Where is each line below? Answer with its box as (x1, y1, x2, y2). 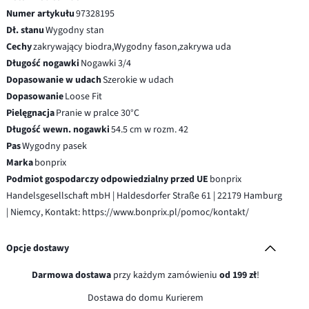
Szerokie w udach (103, 72, 175, 87)
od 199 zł (219, 268, 257, 282)
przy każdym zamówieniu (110, 268, 219, 282)
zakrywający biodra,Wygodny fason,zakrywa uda (33, 39, 232, 54)
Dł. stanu (6, 23, 45, 37)
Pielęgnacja (6, 106, 55, 120)
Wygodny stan (46, 23, 105, 37)
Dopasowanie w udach (6, 72, 102, 87)
